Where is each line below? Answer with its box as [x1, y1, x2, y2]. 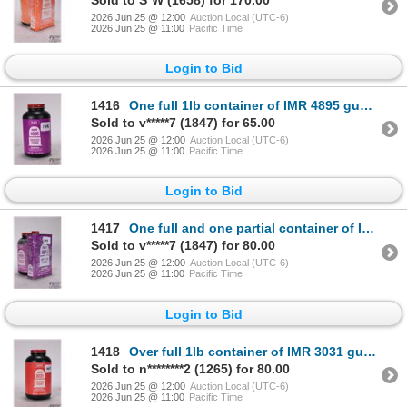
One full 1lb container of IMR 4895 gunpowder [129, 97, 360, 113]
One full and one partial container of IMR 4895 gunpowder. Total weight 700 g [129, 221, 362, 236]
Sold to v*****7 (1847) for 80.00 [91, 238, 275, 253]
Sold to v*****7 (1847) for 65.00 [91, 114, 275, 130]
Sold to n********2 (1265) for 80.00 [91, 361, 290, 376]
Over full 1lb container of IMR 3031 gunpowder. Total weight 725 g [129, 343, 363, 359]
